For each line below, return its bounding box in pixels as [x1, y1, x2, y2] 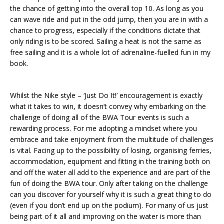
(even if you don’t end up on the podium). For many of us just [10, 200, 208, 210]
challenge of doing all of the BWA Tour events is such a [10, 112, 189, 122]
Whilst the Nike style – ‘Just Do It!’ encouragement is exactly [10, 90, 202, 100]
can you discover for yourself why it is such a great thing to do [10, 189, 211, 199]
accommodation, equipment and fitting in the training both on [10, 156, 210, 166]
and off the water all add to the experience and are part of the [10, 167, 210, 177]
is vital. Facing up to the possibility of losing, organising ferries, [10, 145, 211, 155]
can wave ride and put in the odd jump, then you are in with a [10, 14, 208, 24]
